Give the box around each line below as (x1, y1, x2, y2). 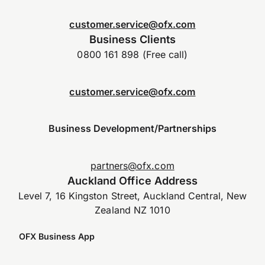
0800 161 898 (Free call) (77, 49, 188, 61)
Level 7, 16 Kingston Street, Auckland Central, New (18, 189, 247, 202)
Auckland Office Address (67, 173, 198, 187)
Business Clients (89, 33, 176, 46)
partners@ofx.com (91, 159, 174, 172)
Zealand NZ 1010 (95, 203, 170, 216)
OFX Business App (19, 231, 95, 241)
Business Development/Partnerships (49, 122, 216, 135)
